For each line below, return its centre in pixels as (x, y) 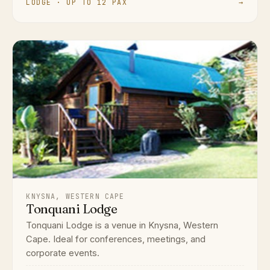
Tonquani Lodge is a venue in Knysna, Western (122, 226)
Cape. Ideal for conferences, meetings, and (116, 240)
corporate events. (63, 253)
